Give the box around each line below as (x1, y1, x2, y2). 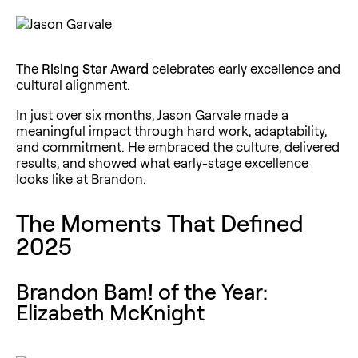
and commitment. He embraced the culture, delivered (16, 137, 340, 155)
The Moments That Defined (16, 207, 304, 237)
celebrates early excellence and (149, 59, 340, 77)
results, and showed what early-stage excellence (16, 153, 308, 171)
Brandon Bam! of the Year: (16, 277, 268, 305)
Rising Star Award (42, 59, 149, 77)
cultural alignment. (16, 75, 130, 93)
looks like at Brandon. (16, 169, 146, 187)
